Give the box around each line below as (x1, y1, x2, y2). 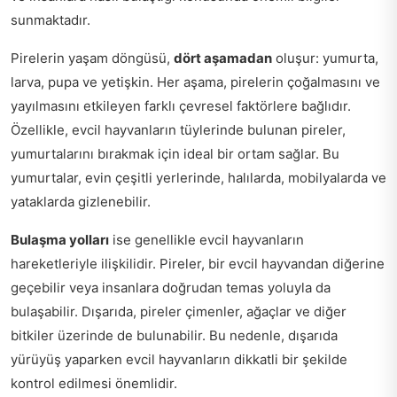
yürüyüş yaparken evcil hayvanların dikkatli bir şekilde (11, 351, 347, 369)
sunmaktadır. (11, 12, 90, 29)
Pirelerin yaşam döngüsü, (11, 50, 174, 67)
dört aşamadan (174, 50, 272, 67)
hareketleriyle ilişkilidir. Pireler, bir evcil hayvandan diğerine (11, 255, 385, 273)
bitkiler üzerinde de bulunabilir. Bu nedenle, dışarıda (11, 327, 338, 345)
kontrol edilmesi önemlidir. (11, 375, 177, 393)
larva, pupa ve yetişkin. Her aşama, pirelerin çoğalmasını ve (11, 74, 380, 91)
